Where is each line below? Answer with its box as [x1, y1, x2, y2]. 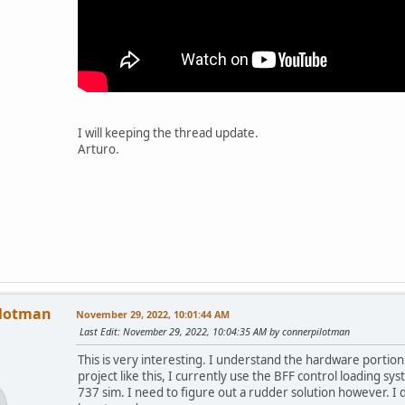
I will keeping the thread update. [78, 125, 259, 142]
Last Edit [80, 325, 118, 339]
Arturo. [78, 141, 119, 158]
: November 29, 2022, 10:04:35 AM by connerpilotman [118, 325, 350, 339]
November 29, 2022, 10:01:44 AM [76, 307, 230, 322]
